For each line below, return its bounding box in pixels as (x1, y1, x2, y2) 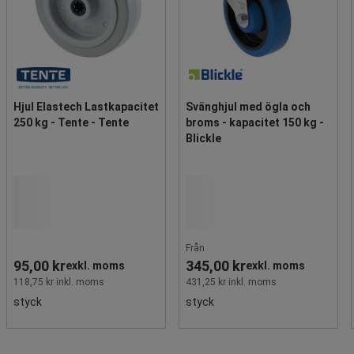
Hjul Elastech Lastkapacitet (13, 100, 159, 113)
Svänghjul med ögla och (186, 100, 311, 113)
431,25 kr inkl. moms (186, 276, 277, 288)
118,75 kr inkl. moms (13, 276, 104, 288)
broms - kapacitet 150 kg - (186, 115, 324, 129)
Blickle (186, 131, 221, 145)
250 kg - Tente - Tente (13, 115, 129, 129)
